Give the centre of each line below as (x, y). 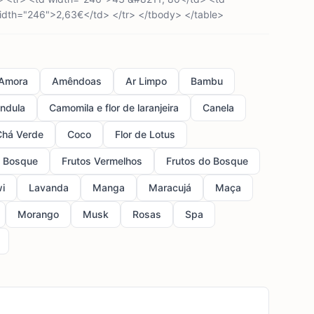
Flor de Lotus (145, 134)
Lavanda (49, 187)
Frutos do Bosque (207, 161)
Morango (38, 214)
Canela (218, 108)
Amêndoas (77, 81)
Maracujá (170, 187)
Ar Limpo (146, 81)
